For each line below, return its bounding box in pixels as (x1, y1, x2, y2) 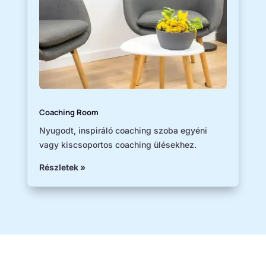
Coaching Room (39, 106, 99, 118)
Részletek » (39, 161, 85, 172)
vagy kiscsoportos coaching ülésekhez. (39, 139, 197, 150)
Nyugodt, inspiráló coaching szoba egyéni (39, 125, 207, 135)
